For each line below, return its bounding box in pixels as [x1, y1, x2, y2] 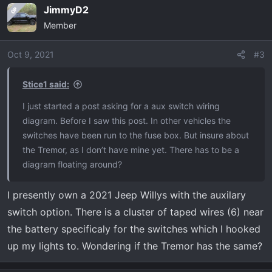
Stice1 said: [22, 79, 69, 89]
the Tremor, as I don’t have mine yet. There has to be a [22, 144, 239, 155]
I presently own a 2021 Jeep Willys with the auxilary [7, 189, 246, 201]
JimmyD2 [44, 4, 89, 16]
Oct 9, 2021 [7, 49, 54, 59]
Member [44, 20, 76, 30]
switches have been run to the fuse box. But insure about [22, 130, 249, 140]
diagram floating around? [22, 159, 122, 169]
